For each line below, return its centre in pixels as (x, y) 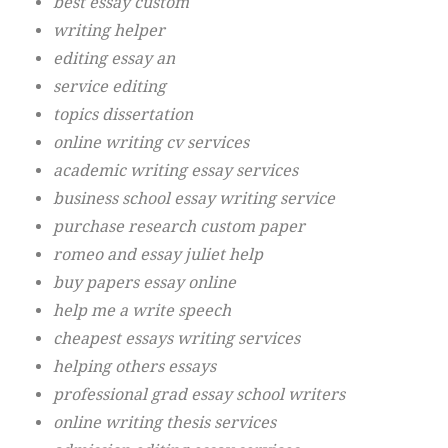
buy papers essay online (144, 282)
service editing (109, 86)
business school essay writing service (194, 198)
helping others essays (134, 366)
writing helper (109, 30)
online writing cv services (151, 142)
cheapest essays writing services (176, 338)
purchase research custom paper (179, 226)
